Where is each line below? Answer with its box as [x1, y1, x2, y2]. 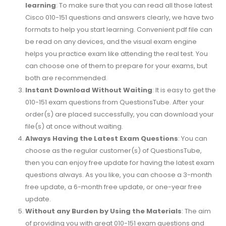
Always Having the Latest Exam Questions [25, 133, 178, 143]
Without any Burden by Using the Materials [25, 206, 182, 216]
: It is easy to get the [152, 85, 216, 95]
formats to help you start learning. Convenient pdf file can [25, 24, 212, 34]
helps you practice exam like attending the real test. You [25, 48, 208, 59]
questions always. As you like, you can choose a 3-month [25, 169, 212, 180]
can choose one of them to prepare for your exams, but [25, 61, 207, 71]
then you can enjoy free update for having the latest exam [25, 157, 214, 167]
